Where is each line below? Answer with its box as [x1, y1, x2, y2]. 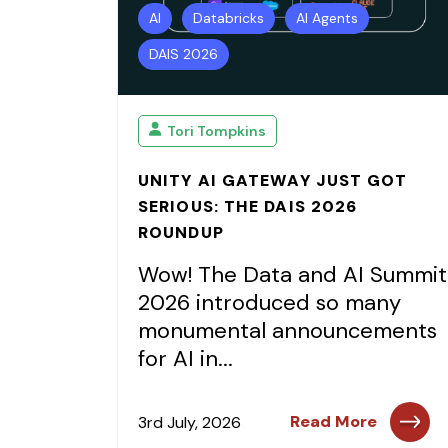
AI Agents [296, 9, 358, 27]
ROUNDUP [138, 222, 224, 243]
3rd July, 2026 [138, 411, 241, 433]
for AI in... [138, 344, 233, 373]
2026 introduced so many [138, 288, 401, 317]
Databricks [193, 9, 264, 27]
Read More [289, 411, 377, 432]
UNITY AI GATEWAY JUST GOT [138, 170, 408, 191]
